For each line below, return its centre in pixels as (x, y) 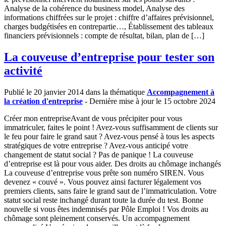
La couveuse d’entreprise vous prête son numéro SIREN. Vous (104, 173)
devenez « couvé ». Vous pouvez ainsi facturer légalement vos (103, 182)
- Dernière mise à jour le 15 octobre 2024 (149, 101)
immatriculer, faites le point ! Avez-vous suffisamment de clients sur (111, 127)
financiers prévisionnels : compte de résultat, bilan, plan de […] (104, 35)
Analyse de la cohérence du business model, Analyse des (94, 8)
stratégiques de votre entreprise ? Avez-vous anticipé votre (96, 145)
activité (23, 70)
